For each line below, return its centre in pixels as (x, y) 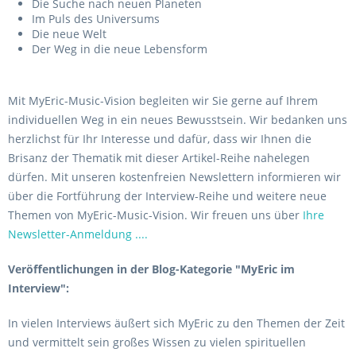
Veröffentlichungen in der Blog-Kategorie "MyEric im (151, 269)
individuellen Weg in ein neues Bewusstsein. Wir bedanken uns (178, 120)
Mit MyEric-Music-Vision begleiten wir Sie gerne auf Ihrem (163, 101)
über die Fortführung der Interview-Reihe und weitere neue (167, 196)
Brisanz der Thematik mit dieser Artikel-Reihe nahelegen (159, 158)
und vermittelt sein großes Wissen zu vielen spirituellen (157, 342)
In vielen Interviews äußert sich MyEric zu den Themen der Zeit (176, 323)
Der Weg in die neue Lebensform (121, 49)
